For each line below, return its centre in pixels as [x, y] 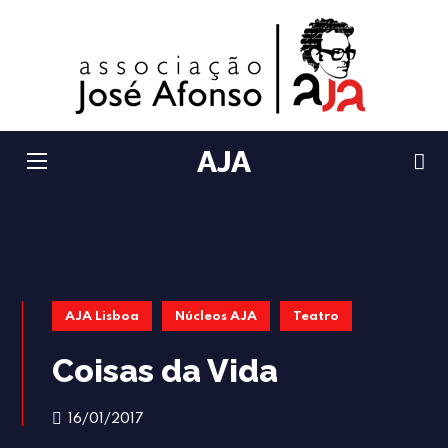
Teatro [316, 316]
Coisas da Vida [165, 370]
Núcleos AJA [216, 316]
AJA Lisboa [102, 316]
